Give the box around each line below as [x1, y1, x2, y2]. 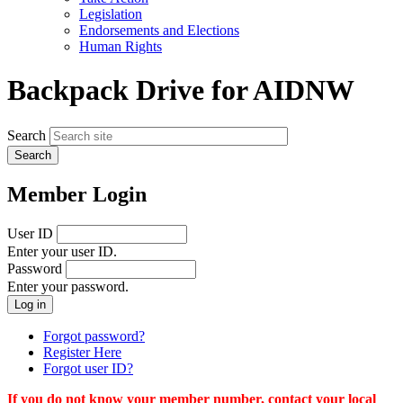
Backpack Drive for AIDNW [7, 74, 354, 107]
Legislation [79, 5, 142, 22]
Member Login [7, 182, 147, 206]
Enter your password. [7, 278, 129, 294]
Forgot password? [43, 327, 145, 344]
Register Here [43, 344, 121, 360]
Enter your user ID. [7, 243, 117, 259]
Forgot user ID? [43, 360, 133, 376]
